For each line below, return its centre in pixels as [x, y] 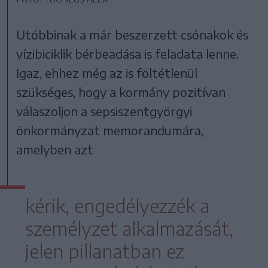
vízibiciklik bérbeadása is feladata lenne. [128, 53]
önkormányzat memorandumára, [110, 130]
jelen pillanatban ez [105, 251]
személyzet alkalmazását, [129, 228]
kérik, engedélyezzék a [117, 205]
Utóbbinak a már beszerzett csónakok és [133, 34]
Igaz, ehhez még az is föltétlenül [107, 72]
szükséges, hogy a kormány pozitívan [121, 92]
